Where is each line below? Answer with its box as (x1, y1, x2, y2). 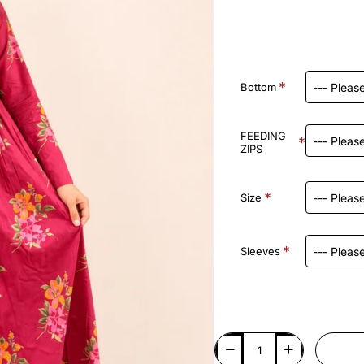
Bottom (240, 80, 276, 93)
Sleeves (240, 245, 280, 258)
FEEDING (240, 129, 286, 142)
